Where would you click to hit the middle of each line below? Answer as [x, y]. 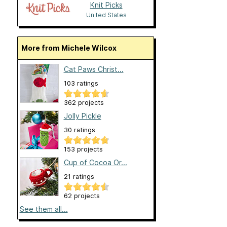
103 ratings [81, 84]
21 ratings [79, 177]
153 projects [83, 149]
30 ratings [79, 130]
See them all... [44, 209]
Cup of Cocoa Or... [95, 163]
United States [106, 15]
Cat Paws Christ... [93, 69]
